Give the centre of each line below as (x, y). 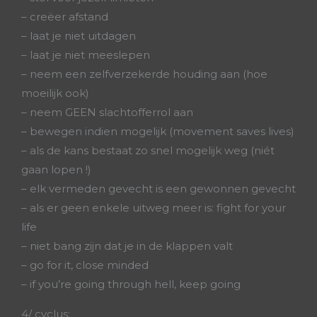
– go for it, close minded (85, 265)
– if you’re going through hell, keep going (131, 284)
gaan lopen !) (56, 169)
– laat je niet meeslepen (86, 55)
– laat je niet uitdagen (79, 36)
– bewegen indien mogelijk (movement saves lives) (158, 131)
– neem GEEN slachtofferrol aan (107, 112)
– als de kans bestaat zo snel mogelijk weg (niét (148, 150)
